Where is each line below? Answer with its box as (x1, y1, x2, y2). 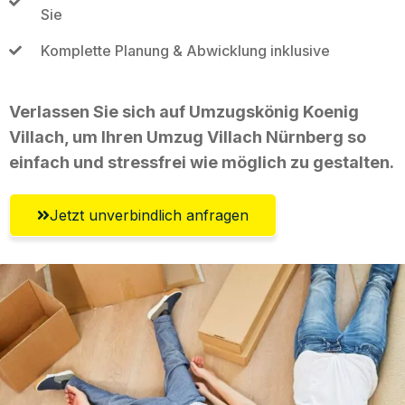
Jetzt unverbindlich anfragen (50, 205, 249, 224)
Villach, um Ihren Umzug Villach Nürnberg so (9, 127, 366, 146)
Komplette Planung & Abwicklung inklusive (40, 41, 330, 60)
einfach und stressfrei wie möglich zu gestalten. (9, 152, 394, 172)
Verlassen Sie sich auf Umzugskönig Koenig (9, 101, 359, 121)
